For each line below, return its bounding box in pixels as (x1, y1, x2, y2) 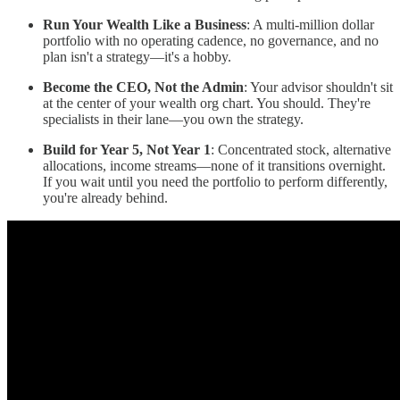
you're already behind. (43, 190, 168, 206)
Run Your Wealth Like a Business (43, 17, 246, 33)
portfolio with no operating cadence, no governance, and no (43, 33, 379, 49)
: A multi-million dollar (246, 17, 374, 33)
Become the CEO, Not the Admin (43, 79, 244, 96)
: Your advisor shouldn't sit (244, 79, 393, 96)
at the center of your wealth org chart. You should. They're (43, 96, 371, 112)
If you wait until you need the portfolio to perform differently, (43, 174, 387, 190)
